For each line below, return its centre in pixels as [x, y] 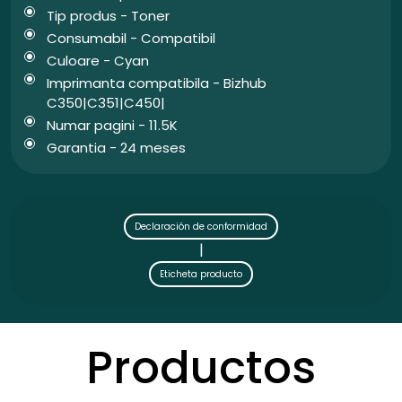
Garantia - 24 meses [116, 148]
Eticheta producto [201, 275]
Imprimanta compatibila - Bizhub [157, 83]
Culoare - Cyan [98, 61]
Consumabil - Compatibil [131, 39]
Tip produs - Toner [108, 16]
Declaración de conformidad [201, 227]
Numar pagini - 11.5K [112, 126]
